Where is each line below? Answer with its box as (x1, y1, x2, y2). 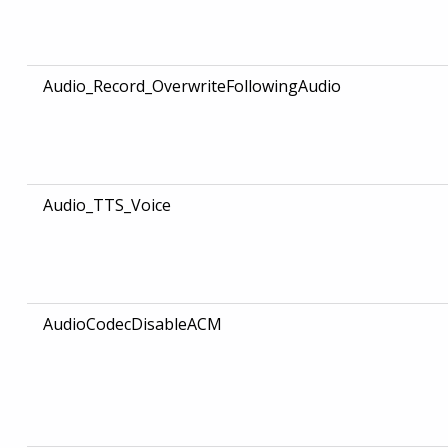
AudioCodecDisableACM (42, 313, 222, 336)
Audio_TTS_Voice (42, 194, 171, 217)
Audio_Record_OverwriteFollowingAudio (42, 75, 341, 98)
